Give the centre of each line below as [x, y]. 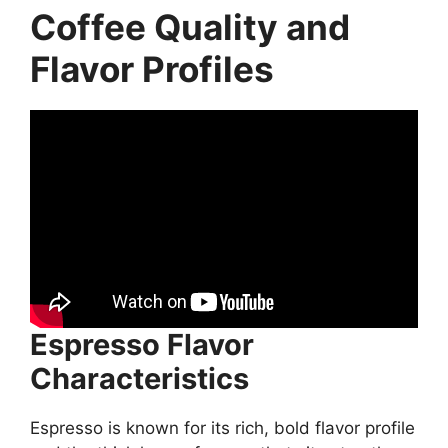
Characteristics [139, 379]
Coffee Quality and [190, 27]
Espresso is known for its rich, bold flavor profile [222, 428]
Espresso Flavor [142, 345]
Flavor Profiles [152, 69]
